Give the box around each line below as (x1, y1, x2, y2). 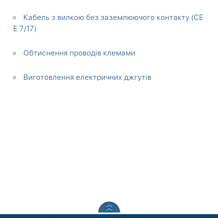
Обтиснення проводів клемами (23, 49, 136, 57)
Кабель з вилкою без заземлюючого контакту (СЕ (23, 13, 204, 22)
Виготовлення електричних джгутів (23, 73, 152, 82)
